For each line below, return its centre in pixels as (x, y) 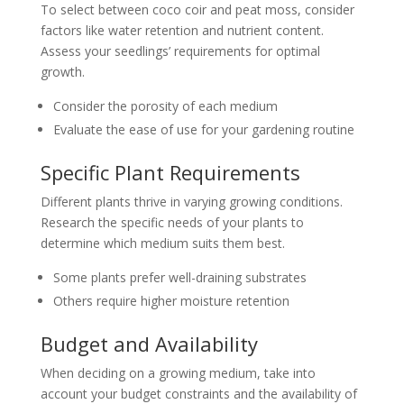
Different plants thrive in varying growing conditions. (191, 202)
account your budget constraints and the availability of (198, 394)
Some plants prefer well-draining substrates (179, 277)
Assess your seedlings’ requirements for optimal (180, 51)
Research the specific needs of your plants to (172, 222)
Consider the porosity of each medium (165, 106)
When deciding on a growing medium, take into (178, 373)
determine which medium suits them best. (162, 243)
